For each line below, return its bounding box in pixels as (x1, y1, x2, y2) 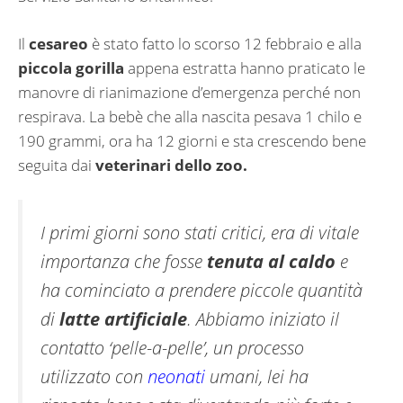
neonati (148, 363, 205, 390)
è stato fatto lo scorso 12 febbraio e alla (88, 32, 362, 54)
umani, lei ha (205, 363, 309, 390)
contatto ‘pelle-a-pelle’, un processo (40, 335, 304, 361)
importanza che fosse (40, 248, 207, 274)
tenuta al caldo (207, 248, 336, 274)
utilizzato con (40, 363, 148, 390)
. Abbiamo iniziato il (187, 306, 339, 332)
